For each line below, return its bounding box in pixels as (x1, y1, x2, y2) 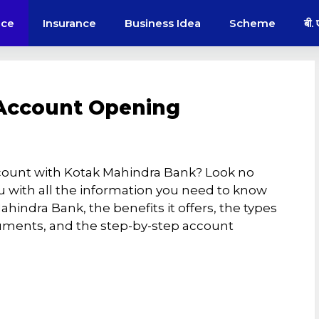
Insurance (43, 16, 96, 30)
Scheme (229, 16, 276, 30)
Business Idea (125, 16, 201, 30)
